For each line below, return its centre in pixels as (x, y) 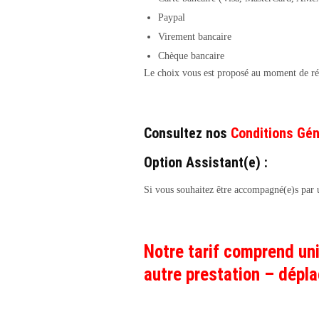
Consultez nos (187, 133)
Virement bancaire (195, 37)
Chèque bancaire (191, 56)
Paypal (172, 17)
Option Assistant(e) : (206, 162)
